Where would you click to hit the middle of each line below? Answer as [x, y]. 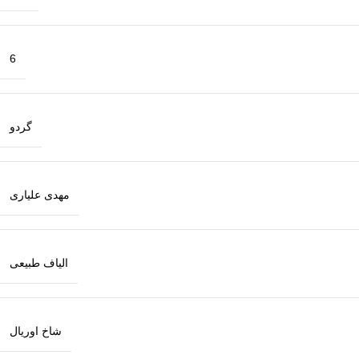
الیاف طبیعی [39, 262]
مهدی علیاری [40, 194]
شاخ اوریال [36, 331]
